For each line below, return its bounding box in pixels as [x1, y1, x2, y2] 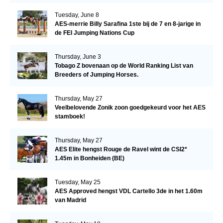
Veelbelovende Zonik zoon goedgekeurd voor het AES [54, 104, 206, 111]
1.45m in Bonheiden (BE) [54, 154, 124, 162]
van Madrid [54, 196, 86, 204]
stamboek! [54, 112, 85, 120]
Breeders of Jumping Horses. [54, 71, 138, 78]
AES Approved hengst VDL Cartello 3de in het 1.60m [54, 187, 203, 195]
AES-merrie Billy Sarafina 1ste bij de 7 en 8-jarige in [54, 20, 201, 27]
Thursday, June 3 [54, 53, 101, 60]
